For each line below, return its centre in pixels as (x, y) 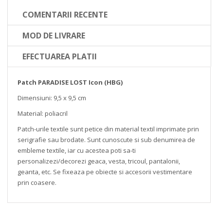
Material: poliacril (43, 114)
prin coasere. (37, 183)
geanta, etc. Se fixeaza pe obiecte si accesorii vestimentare (105, 172)
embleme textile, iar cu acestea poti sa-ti (77, 151)
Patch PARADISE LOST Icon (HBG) (70, 82)
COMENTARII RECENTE (65, 15)
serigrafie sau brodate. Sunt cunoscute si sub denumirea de (106, 140)
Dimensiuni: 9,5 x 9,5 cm (52, 98)
